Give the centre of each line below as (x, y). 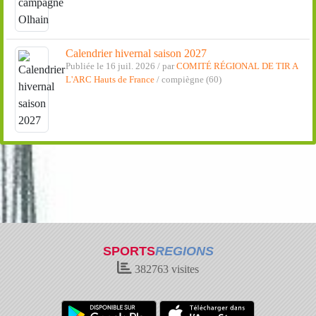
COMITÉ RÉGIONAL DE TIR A (237, 67)
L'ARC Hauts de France (110, 80)
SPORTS (129, 251)
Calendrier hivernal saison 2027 (136, 54)
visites (184, 269)
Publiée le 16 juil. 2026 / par (121, 67)
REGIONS (184, 251)
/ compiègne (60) (188, 80)
